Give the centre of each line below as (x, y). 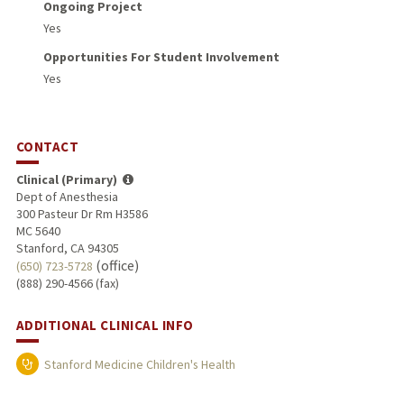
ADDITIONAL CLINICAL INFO (105, 325)
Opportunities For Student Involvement (161, 57)
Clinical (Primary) (66, 179)
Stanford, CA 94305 (67, 248)
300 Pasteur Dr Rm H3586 (82, 213)
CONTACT (47, 147)
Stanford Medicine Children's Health (139, 364)
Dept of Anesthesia (67, 196)
